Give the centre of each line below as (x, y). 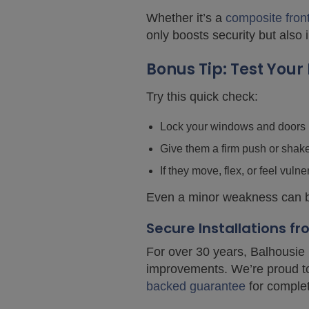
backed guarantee (196, 286)
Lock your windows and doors (233, 127)
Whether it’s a (186, 18)
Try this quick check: (202, 97)
